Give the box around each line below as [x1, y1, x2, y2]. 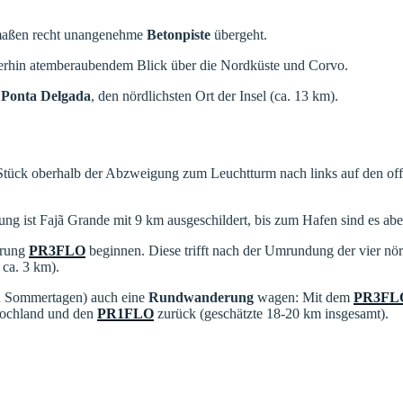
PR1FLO [97, 305, 154, 321]
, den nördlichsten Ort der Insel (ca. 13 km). [91, 87, 338, 103]
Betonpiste [147, 26, 210, 42]
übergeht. [210, 26, 267, 42]
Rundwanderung [148, 289, 254, 305]
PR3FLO [29, 242, 85, 258]
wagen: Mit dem [254, 289, 354, 305]
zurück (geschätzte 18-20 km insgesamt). [154, 305, 389, 321]
